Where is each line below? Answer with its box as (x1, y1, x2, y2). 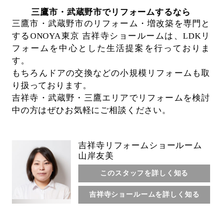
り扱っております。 (11, 80, 92, 90)
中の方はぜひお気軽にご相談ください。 (11, 105, 171, 115)
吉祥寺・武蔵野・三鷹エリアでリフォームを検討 (11, 93, 211, 103)
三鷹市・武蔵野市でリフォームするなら (31, 7, 191, 17)
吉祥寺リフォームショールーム (78, 140, 202, 150)
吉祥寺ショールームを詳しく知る (89, 190, 200, 199)
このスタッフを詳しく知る (100, 169, 189, 177)
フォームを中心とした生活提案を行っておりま (11, 43, 211, 53)
